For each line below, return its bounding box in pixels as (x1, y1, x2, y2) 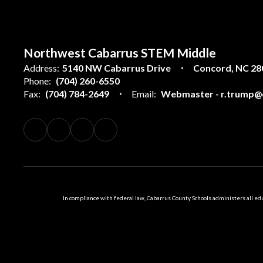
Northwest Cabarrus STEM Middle (23, 45, 216, 60)
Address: (23, 62, 59, 73)
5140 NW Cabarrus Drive (62, 62, 171, 73)
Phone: (23, 75, 51, 86)
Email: (131, 88, 156, 99)
